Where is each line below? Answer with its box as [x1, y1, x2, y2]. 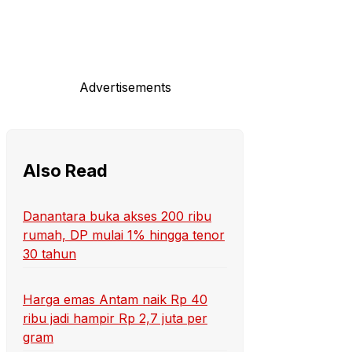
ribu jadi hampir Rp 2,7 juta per [23, 310, 207, 327]
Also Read [23, 160, 108, 181]
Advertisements [79, 79, 171, 96]
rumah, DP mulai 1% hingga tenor [23, 227, 225, 243]
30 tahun [23, 246, 76, 262]
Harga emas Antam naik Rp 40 [23, 291, 207, 308]
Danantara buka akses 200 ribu [23, 208, 211, 224]
